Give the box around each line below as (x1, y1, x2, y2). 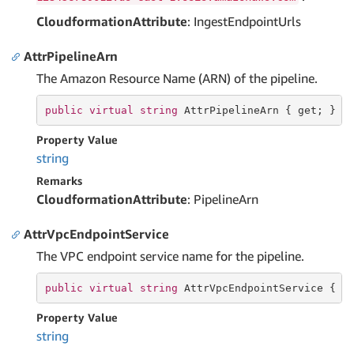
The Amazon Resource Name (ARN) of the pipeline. (36, 70, 318, 86)
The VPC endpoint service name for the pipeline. (36, 248, 304, 264)
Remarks (36, 174, 82, 187)
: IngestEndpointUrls (187, 13, 301, 29)
